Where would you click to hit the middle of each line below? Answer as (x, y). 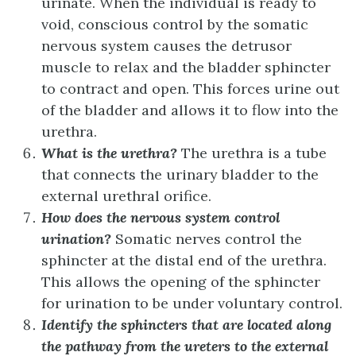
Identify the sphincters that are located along (186, 324)
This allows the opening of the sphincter (181, 281)
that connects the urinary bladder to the (180, 174)
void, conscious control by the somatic (175, 24)
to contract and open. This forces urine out (190, 88)
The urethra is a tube (254, 153)
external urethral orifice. (126, 195)
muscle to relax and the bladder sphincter (186, 67)
